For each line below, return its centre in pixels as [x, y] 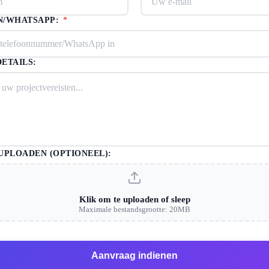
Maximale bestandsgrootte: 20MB [134, 210]
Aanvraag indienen [134, 256]
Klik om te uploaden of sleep [134, 200]
